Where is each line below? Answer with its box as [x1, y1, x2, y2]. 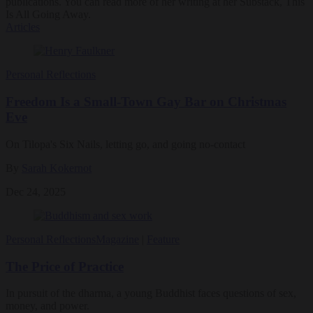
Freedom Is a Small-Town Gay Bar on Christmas [6, 94, 286, 110]
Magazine [96, 233, 139, 245]
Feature [147, 233, 180, 245]
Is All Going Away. [6, 8, 91, 21]
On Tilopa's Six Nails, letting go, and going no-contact [6, 138, 245, 150]
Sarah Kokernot [22, 161, 92, 174]
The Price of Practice [6, 259, 124, 274]
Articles [6, 21, 40, 34]
